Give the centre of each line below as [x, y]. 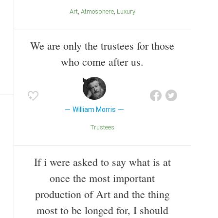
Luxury [127, 11]
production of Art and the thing [102, 194]
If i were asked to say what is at [102, 162]
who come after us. [102, 62]
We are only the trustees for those [102, 46]
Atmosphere [99, 11]
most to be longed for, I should [102, 210]
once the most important [102, 178]
